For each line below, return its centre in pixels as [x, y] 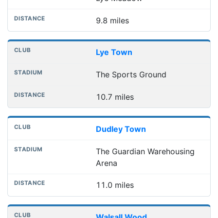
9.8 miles [112, 20]
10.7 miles [115, 97]
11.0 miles [115, 185]
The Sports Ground [131, 75]
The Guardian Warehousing [145, 151]
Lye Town [114, 52]
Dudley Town [121, 129]
